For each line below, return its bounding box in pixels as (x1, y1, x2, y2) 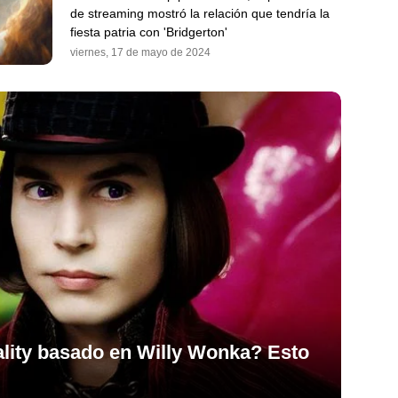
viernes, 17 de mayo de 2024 (70, 45, 211, 59)
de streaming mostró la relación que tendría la (70, 5, 330, 20)
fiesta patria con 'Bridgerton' (70, 24, 227, 39)
